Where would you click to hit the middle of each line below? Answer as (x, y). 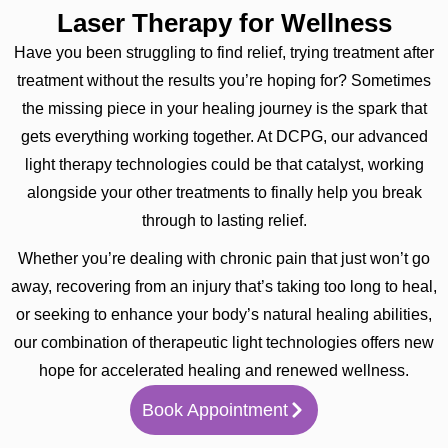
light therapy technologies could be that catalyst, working (224, 165)
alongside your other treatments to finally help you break (224, 193)
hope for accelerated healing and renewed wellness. (224, 371)
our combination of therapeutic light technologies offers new (224, 343)
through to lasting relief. (224, 221)
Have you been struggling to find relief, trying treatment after (224, 53)
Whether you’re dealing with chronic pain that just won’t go (224, 259)
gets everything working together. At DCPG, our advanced (224, 137)
